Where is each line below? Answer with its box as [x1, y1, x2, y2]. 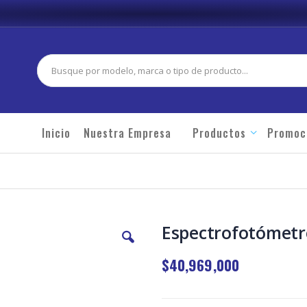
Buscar [36, 72, 64, 84]
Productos [193, 125, 246, 142]
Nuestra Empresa [84, 125, 171, 142]
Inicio [42, 125, 71, 142]
